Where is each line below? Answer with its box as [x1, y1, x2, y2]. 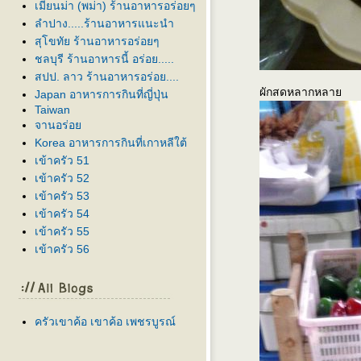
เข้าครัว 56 [35, 243, 89, 255]
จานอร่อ [35, 118, 81, 131]
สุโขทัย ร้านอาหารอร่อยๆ [35, 35, 160, 48]
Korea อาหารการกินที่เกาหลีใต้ [35, 136, 187, 149]
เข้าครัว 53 [35, 189, 89, 202]
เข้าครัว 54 [35, 207, 89, 220]
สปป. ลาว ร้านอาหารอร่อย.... [35, 70, 179, 83]
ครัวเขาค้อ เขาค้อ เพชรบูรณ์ [35, 315, 176, 328]
